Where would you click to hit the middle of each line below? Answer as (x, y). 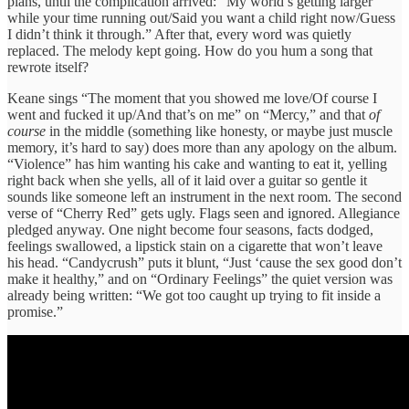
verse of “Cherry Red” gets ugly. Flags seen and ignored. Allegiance (204, 213)
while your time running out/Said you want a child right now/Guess (201, 17)
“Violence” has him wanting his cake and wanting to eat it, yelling (197, 163)
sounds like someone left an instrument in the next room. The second (204, 196)
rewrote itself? (48, 67)
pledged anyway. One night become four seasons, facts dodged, (190, 229)
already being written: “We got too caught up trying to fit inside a (194, 295)
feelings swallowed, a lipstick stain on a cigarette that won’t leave (195, 246)
